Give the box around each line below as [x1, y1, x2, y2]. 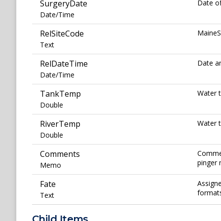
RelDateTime [40, 58, 88, 70]
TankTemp [40, 88, 81, 100]
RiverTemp [40, 118, 80, 130]
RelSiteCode [40, 28, 84, 39]
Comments [40, 148, 80, 160]
